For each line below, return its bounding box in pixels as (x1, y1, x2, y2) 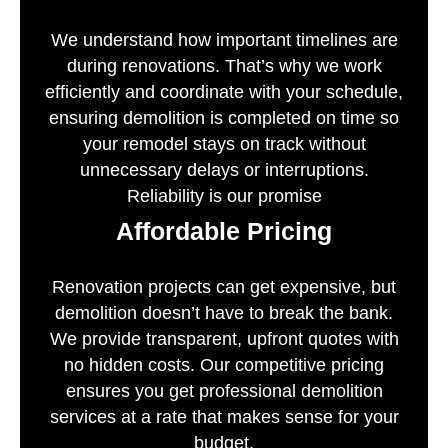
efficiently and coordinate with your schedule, (45, 82, 403, 103)
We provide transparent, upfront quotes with (49, 329, 399, 350)
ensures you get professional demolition (65, 381, 383, 402)
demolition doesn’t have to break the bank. (55, 303, 393, 324)
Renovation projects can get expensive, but (52, 277, 396, 298)
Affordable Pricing (116, 217, 332, 246)
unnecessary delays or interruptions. (79, 160, 369, 181)
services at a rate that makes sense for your (49, 407, 399, 428)
